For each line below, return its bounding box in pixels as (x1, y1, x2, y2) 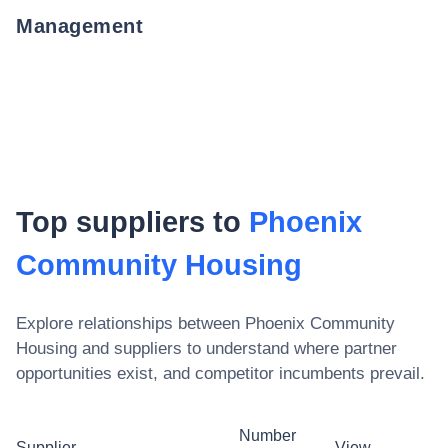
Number (239, 426, 296, 444)
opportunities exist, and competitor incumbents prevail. (16, 363, 425, 383)
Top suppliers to (16, 205, 249, 238)
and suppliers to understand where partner (77, 338, 397, 358)
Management (16, 14, 143, 37)
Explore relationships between (16, 313, 245, 333)
